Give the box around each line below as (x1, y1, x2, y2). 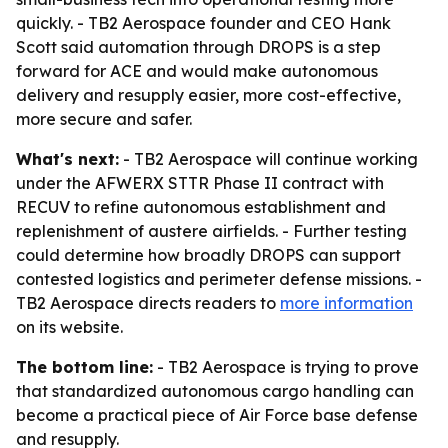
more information (280, 293, 413, 313)
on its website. (16, 317, 123, 337)
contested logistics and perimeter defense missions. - (16, 269, 422, 289)
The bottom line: (16, 357, 153, 377)
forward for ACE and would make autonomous (16, 61, 378, 81)
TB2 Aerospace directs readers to (16, 293, 280, 313)
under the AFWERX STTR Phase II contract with (16, 173, 384, 193)
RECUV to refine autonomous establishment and (16, 197, 386, 217)
